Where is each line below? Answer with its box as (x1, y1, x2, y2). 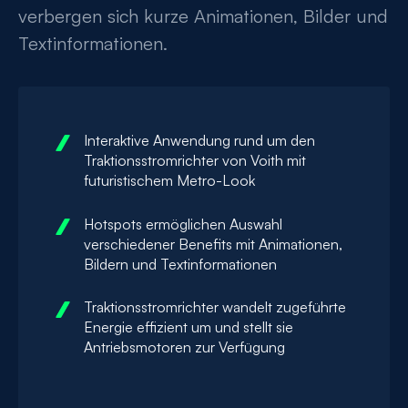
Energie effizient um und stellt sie (84, 318, 293, 337)
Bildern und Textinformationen (84, 254, 277, 273)
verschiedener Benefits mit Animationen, (84, 234, 342, 253)
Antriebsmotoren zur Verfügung (84, 338, 285, 357)
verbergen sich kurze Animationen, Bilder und (18, 5, 388, 28)
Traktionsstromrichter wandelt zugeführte (84, 298, 346, 317)
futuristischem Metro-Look (84, 171, 255, 190)
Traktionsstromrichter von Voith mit (84, 151, 306, 170)
